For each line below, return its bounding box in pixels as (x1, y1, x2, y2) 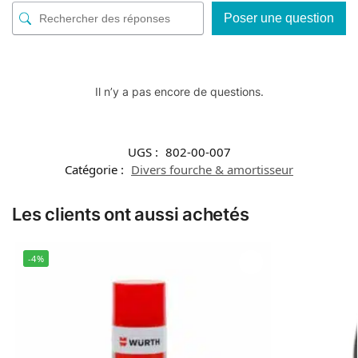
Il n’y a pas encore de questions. (94, 85, 264, 99)
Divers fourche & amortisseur (131, 161, 293, 178)
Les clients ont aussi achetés (12, 204, 249, 225)
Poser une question (224, 11, 334, 26)
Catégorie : (65, 161, 127, 178)
